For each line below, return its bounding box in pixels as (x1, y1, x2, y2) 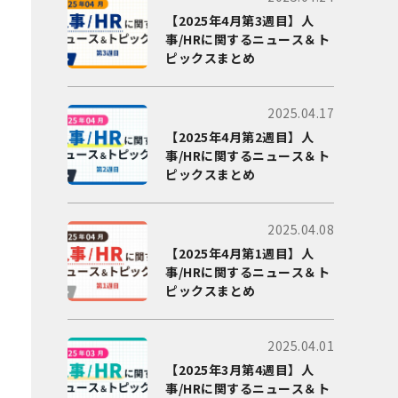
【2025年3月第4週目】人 (165, 361, 314, 378)
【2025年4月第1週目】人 (165, 244, 314, 262)
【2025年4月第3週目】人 (165, 12, 314, 29)
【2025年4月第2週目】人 (165, 128, 314, 146)
